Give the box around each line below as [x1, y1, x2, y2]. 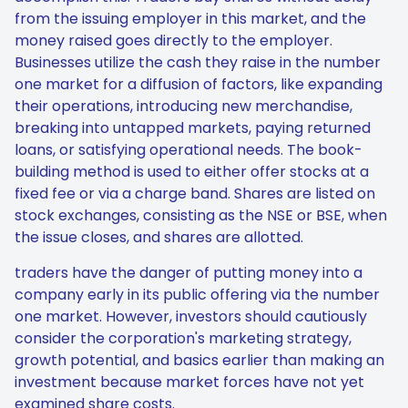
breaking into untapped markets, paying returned [15, 117, 371, 138]
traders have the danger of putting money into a [15, 262, 362, 283]
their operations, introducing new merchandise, [15, 96, 352, 117]
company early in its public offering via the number [15, 284, 380, 305]
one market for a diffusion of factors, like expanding [15, 74, 382, 95]
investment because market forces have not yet [15, 372, 364, 393]
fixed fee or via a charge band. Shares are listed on [15, 183, 375, 204]
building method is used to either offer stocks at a [15, 161, 369, 182]
